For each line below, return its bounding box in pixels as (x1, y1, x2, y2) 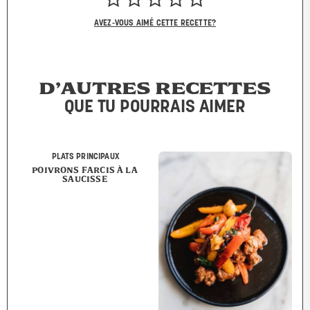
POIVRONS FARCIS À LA (32, 165, 138, 174)
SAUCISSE (62, 174, 107, 183)
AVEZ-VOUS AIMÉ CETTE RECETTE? (93, 19, 217, 28)
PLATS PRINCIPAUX (52, 152, 120, 161)
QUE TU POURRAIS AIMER (64, 98, 246, 116)
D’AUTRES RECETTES (39, 79, 271, 98)
